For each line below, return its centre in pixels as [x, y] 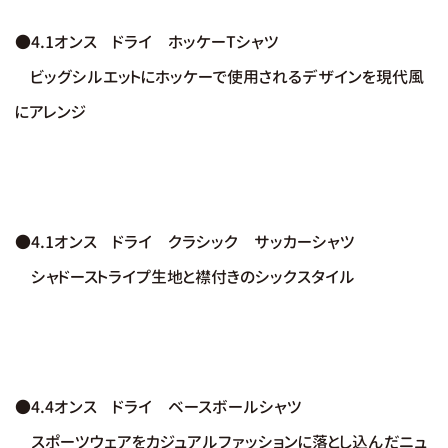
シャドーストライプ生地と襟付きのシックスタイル [185, 277]
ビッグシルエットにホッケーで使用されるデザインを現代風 [219, 77]
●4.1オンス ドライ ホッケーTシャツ [147, 42]
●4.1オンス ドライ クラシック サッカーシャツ [185, 242]
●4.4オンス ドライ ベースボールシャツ [158, 407]
